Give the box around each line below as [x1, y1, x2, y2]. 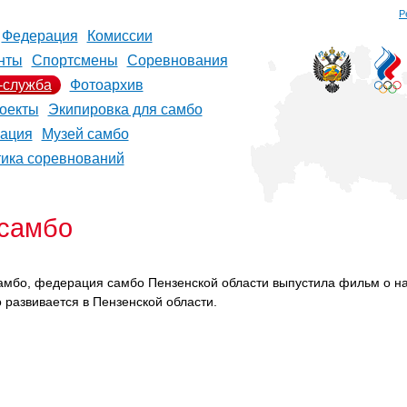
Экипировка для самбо [47, 102, 203, 117]
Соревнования [126, 53, 228, 68]
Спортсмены [31, 53, 118, 68]
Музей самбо [41, 126, 129, 142]
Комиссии [86, 28, 153, 44]
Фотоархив [69, 77, 144, 93]
